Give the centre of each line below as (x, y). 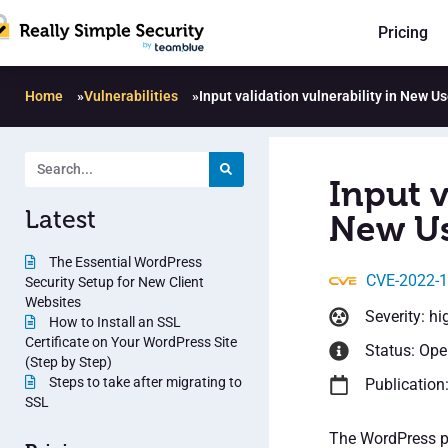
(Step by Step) (68, 361)
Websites (53, 301)
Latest (60, 219)
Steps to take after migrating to (144, 381)
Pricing (403, 33)
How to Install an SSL (113, 321)
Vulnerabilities (131, 95)
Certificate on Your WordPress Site (131, 341)
